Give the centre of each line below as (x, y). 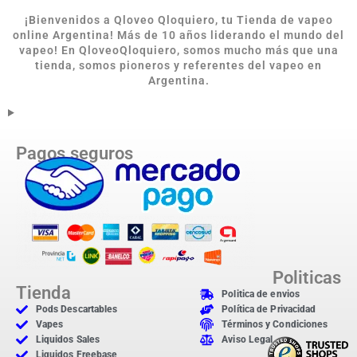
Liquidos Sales (68, 340)
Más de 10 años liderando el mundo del (231, 35)
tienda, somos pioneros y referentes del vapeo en (178, 66)
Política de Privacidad (269, 310)
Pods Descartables (76, 310)
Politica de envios (261, 294)
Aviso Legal (247, 340)
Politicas (307, 278)
